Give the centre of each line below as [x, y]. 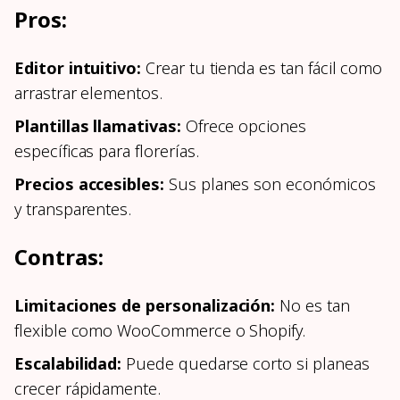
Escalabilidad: [68, 364]
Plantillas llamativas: [98, 126]
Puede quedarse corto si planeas [246, 364]
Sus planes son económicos [270, 184]
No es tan [312, 306]
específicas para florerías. [107, 151]
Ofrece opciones [243, 126]
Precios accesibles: [89, 184]
